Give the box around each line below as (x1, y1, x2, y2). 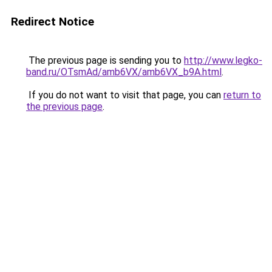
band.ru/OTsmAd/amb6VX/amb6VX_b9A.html (26, 66, 222, 78)
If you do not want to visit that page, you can (26, 89, 223, 101)
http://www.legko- (184, 55, 262, 66)
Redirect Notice (11, 15, 94, 29)
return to (223, 89, 261, 101)
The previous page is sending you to (26, 55, 184, 66)
